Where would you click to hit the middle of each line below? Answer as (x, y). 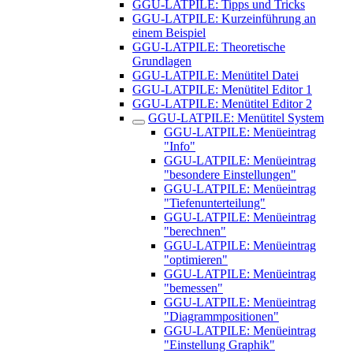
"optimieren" (196, 260)
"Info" (180, 146)
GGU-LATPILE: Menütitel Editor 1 (222, 89)
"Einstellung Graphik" (219, 345)
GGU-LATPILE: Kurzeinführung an (224, 19)
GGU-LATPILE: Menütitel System (236, 118)
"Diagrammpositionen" (221, 316)
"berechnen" (195, 231)
